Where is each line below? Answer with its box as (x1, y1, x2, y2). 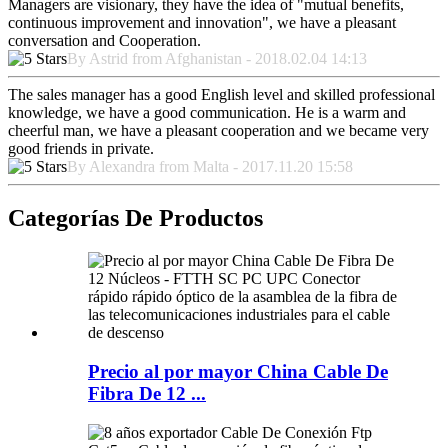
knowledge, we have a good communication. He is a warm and (8, 103, 406, 121)
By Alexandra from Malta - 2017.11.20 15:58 (67, 157, 353, 175)
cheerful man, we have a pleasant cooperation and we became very (8, 121, 429, 139)
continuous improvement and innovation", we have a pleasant (8, 13, 396, 31)
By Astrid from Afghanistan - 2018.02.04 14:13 (67, 49, 367, 67)
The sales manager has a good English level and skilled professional (8, 85, 435, 103)
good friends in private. (8, 139, 154, 157)
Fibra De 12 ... (88, 383, 206, 405)
